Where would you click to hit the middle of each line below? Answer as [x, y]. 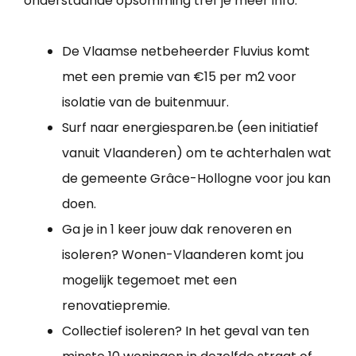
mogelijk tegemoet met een [149, 281]
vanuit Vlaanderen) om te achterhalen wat [197, 153]
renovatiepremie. [116, 306]
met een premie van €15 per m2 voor [179, 77]
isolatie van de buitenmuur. [145, 103]
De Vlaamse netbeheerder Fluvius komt [186, 52]
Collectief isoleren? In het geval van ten [186, 331]
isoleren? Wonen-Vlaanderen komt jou [183, 255]
